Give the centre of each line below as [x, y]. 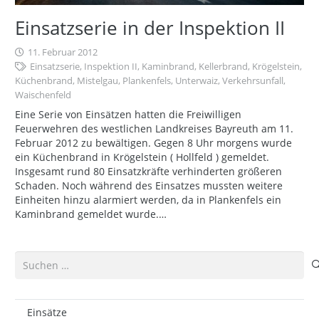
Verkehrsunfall [253, 80]
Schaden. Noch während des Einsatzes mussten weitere [149, 185]
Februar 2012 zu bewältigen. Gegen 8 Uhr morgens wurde [153, 142]
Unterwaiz [197, 80]
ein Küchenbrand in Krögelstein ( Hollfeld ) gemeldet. [142, 157]
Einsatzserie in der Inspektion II [150, 27]
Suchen [32, 257]
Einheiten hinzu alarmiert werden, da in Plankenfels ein [148, 199]
